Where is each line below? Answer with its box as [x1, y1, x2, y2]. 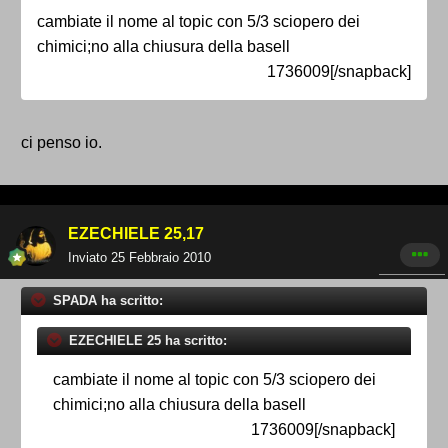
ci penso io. [21, 134, 102, 152]
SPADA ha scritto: [49, 293, 163, 309]
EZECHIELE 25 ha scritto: [65, 333, 227, 349]
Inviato [68, 250, 111, 266]
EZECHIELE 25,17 [68, 225, 204, 243]
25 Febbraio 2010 [111, 250, 211, 266]
